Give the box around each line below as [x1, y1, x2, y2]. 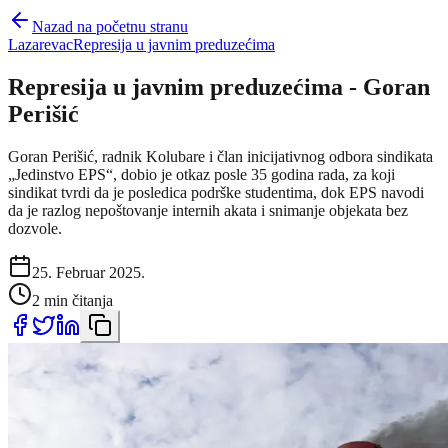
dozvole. [8, 219, 62, 237]
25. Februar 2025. [32, 263, 145, 281]
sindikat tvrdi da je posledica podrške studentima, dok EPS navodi [8, 183, 424, 201]
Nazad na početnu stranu [32, 18, 188, 35]
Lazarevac [8, 36, 73, 53]
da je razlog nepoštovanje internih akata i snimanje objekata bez [8, 201, 408, 219]
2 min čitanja [32, 291, 113, 309]
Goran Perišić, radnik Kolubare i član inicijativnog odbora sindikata [8, 147, 433, 165]
